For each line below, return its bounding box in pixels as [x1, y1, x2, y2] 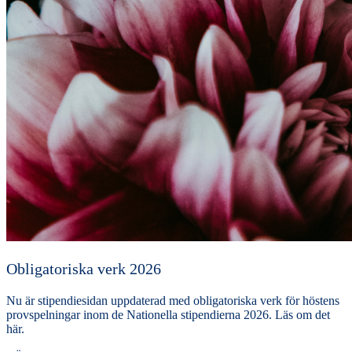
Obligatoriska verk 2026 [6, 259, 161, 277]
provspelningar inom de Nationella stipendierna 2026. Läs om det [6, 307, 330, 321]
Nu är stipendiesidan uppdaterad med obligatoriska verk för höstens [6, 293, 339, 307]
